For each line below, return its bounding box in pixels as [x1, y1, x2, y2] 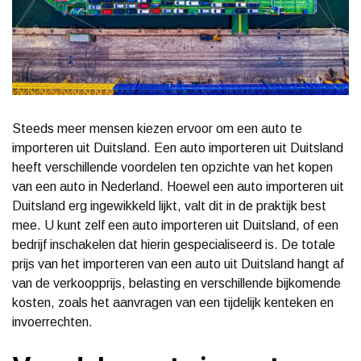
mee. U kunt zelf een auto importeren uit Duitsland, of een [12, 218, 338, 232]
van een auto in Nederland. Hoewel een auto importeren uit [12, 179, 344, 193]
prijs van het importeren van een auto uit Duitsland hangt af [12, 256, 344, 271]
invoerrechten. [12, 314, 93, 329]
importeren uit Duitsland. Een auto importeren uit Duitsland [12, 140, 343, 155]
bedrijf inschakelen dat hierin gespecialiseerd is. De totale [12, 237, 335, 251]
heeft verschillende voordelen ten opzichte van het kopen [12, 160, 333, 174]
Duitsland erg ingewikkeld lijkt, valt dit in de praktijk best [12, 198, 326, 213]
